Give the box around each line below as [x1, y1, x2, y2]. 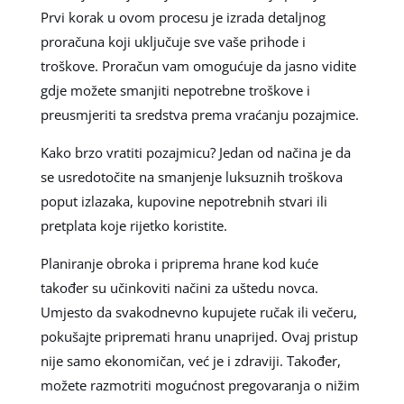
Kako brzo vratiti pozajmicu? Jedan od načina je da [40, 143, 351, 162]
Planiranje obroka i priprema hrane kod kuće [40, 254, 318, 273]
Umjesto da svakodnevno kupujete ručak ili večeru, [40, 303, 357, 322]
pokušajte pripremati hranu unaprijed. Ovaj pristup [40, 327, 358, 346]
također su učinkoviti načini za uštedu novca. [40, 279, 318, 298]
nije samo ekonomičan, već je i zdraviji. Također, [40, 352, 341, 371]
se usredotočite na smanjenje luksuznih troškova [40, 168, 343, 187]
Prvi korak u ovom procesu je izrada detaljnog [40, 8, 326, 27]
